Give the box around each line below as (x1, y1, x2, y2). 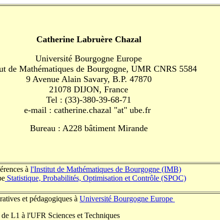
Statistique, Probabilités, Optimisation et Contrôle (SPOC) (5, 174, 186, 182)
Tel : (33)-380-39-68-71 (46, 95, 131, 105)
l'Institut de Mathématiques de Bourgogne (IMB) (30, 165, 181, 173)
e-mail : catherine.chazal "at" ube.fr (24, 105, 153, 115)
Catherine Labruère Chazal (36, 34, 141, 44)
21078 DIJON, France (49, 84, 128, 94)
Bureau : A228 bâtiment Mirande (29, 123, 148, 133)
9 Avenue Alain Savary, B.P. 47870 (26, 74, 152, 84)
